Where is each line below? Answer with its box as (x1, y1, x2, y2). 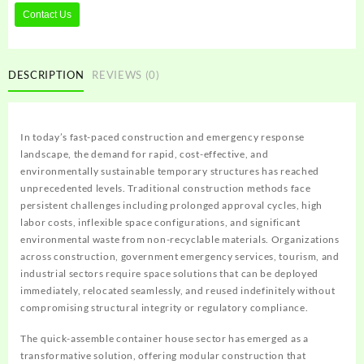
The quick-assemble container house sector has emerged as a (20, 332, 309, 345)
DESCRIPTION (8, 67, 84, 81)
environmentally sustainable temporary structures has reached (20, 165, 320, 178)
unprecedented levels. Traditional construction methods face (20, 182, 311, 195)
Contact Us (22, 8, 71, 20)
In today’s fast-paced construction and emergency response (20, 131, 305, 144)
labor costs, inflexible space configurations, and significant (20, 216, 301, 229)
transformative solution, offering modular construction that (20, 349, 306, 362)
